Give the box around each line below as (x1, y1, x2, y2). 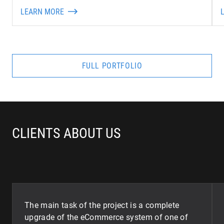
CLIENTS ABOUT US (12, 125, 121, 141)
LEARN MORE (20, 6, 64, 16)
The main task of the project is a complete (24, 200, 179, 210)
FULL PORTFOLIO (81, 61, 142, 70)
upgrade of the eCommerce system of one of (24, 212, 188, 222)
